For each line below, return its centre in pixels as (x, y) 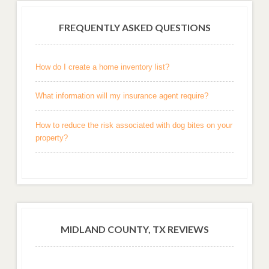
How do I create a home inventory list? (102, 67)
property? (51, 138)
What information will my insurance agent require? (122, 96)
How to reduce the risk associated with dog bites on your (134, 125)
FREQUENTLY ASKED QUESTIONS (134, 28)
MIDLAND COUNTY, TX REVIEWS (134, 229)
